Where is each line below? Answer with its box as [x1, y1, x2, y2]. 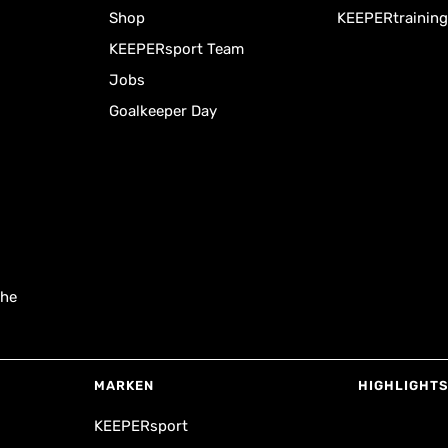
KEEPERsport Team [109, 40, 245, 58]
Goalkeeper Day [109, 102, 218, 120]
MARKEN [94, 378, 154, 393]
